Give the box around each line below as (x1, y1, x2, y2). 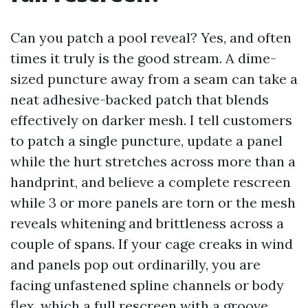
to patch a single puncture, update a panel (10, 132, 283, 149)
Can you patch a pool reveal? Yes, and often (10, 29, 291, 46)
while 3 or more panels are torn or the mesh (10, 194, 296, 211)
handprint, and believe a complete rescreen (10, 173, 291, 190)
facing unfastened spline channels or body (10, 276, 284, 294)
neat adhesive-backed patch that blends (10, 91, 269, 108)
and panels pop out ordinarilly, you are (10, 256, 261, 273)
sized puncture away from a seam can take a (10, 70, 298, 87)
